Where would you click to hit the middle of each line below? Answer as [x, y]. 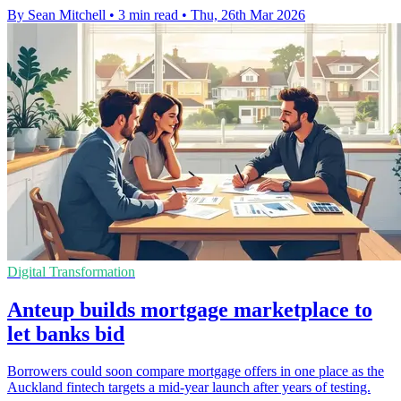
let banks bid [66, 333]
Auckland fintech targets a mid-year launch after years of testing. [189, 388]
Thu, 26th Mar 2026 [248, 14]
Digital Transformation [71, 271]
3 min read [148, 14]
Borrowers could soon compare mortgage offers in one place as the [196, 371]
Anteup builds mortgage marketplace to [190, 309]
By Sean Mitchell [56, 14]
